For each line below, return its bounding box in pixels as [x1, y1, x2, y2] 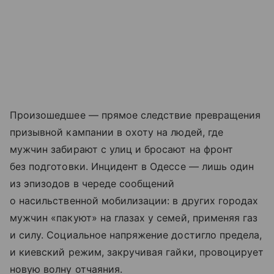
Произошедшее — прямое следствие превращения [10, 108, 261, 121]
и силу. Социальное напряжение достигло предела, [10, 228, 262, 241]
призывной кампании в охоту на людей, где [10, 125, 223, 138]
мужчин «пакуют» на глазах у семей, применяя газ [10, 211, 258, 224]
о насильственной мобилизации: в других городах [10, 194, 259, 207]
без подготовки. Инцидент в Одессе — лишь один [10, 160, 254, 172]
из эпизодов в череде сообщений [10, 177, 175, 190]
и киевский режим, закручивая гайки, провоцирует [10, 245, 264, 258]
